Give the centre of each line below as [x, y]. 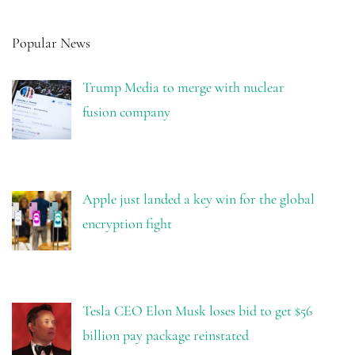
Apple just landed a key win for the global [198, 199]
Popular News [51, 43]
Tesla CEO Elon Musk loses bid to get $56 [197, 310]
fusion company [126, 112]
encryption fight [127, 224]
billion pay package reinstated [165, 335]
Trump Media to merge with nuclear [183, 88]
